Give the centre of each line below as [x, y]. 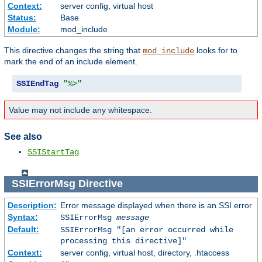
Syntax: [23, 217]
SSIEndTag [37, 84]
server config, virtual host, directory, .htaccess [144, 252]
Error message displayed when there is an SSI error [156, 205]
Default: [23, 229]
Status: [22, 18]
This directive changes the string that [73, 51]
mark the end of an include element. [71, 62]
